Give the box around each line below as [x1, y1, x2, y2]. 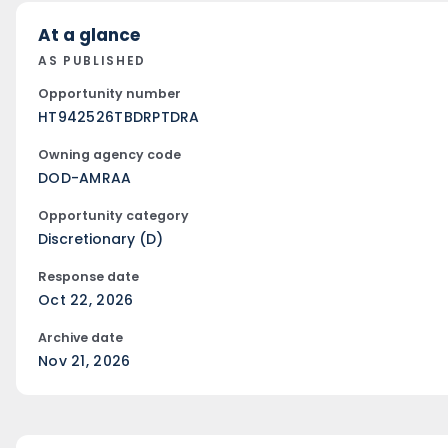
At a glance [38, 22, 140, 47]
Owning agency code [38, 145, 181, 163]
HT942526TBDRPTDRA [38, 106, 200, 127]
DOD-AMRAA [38, 167, 132, 188]
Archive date [38, 328, 123, 346]
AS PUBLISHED [38, 51, 147, 69]
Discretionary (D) [38, 228, 163, 249]
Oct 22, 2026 [38, 289, 134, 310]
